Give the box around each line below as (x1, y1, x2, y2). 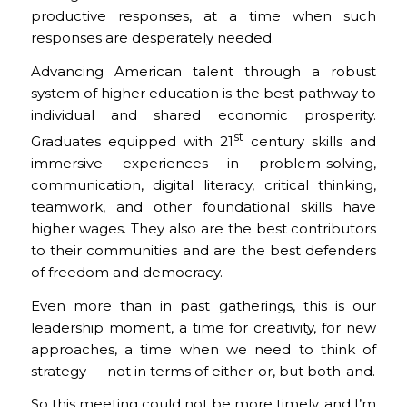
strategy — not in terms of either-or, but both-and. (30, 362, 375, 380)
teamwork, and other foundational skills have (30, 197, 377, 215)
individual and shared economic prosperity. (30, 105, 377, 124)
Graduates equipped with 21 (30, 132, 233, 150)
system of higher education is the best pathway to (30, 84, 377, 102)
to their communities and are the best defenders (30, 241, 377, 259)
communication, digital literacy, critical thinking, (30, 175, 377, 194)
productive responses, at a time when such (30, 7, 377, 25)
